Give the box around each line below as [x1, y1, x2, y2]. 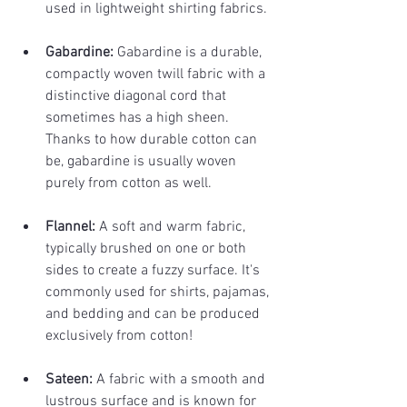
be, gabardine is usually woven [45, 153, 240, 172]
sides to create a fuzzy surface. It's [45, 262, 263, 281]
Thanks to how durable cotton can [45, 131, 261, 150]
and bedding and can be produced [45, 305, 263, 324]
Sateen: [45, 371, 96, 390]
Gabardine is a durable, [117, 44, 265, 63]
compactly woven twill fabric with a [45, 65, 269, 84]
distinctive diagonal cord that [45, 87, 230, 106]
